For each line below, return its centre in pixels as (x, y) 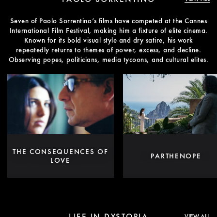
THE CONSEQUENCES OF (61, 152)
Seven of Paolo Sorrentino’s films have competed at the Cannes (108, 21)
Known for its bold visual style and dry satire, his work (108, 40)
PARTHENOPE (176, 156)
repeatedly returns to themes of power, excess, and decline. (108, 50)
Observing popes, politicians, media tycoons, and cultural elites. (108, 60)
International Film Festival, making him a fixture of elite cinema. (108, 31)
